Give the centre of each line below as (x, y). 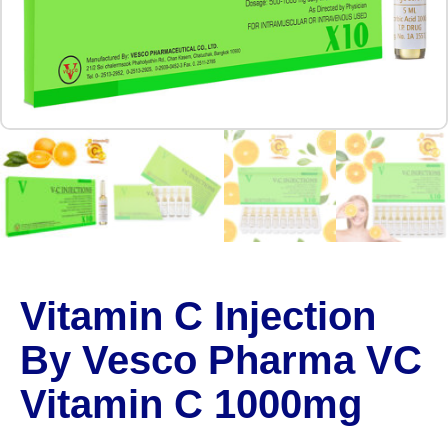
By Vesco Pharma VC (221, 360)
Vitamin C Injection (198, 316)
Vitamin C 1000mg (191, 404)
